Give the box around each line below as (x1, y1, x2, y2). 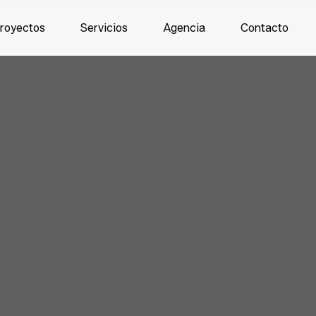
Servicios (80, 20, 128, 35)
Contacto (240, 20, 288, 35)
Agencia (162, 20, 205, 35)
